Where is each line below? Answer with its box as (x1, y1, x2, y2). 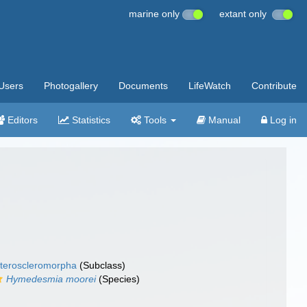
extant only (219, 8, 272, 19)
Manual (206, 114, 241, 125)
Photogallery (44, 80, 98, 91)
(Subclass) (77, 260, 126, 271)
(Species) (96, 273, 140, 284)
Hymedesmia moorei (6, 273, 97, 284)
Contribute (251, 80, 297, 91)
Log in (267, 114, 297, 125)
